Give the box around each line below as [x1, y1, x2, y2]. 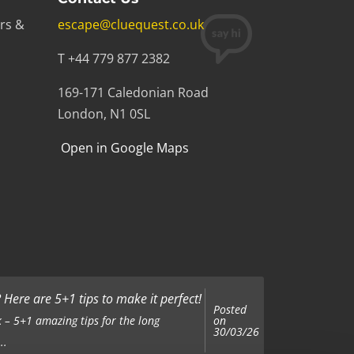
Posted [213, 301, 247, 317]
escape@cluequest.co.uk [58, 16, 204, 33]
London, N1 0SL [58, 105, 150, 122]
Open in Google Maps [58, 139, 189, 156]
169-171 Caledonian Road [58, 84, 209, 101]
